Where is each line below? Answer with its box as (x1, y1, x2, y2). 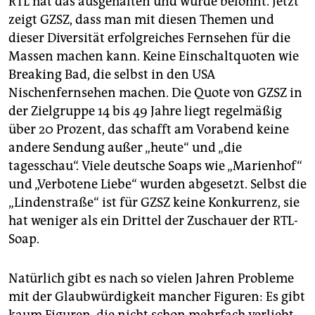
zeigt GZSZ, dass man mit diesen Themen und (8, 12, 274, 28)
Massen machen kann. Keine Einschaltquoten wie (8, 49, 299, 65)
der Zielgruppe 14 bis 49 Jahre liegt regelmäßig (8, 103, 282, 120)
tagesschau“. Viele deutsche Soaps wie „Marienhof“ (8, 158, 302, 174)
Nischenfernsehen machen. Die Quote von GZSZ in (8, 85, 302, 101)
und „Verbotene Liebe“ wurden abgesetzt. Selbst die (8, 176, 307, 193)
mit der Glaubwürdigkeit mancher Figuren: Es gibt (8, 289, 305, 305)
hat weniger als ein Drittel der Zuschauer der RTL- (8, 213, 298, 229)
